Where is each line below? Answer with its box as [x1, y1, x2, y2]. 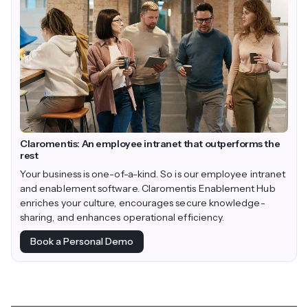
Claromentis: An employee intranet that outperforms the [20, 137, 280, 150]
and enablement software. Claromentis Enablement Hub [20, 181, 276, 195]
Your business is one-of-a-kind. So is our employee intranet [20, 167, 286, 180]
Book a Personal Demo [30, 235, 133, 248]
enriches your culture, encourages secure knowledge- [20, 196, 265, 209]
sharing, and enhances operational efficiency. [20, 210, 225, 223]
